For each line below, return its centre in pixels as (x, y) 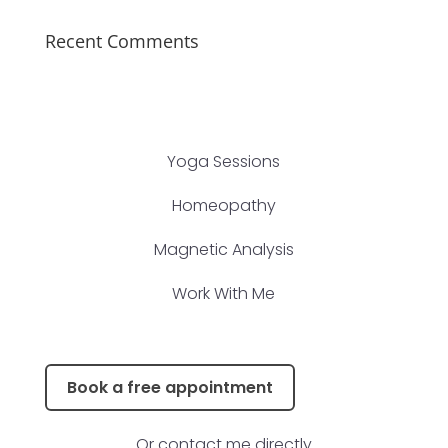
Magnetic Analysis (223, 249)
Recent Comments (121, 41)
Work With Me (224, 293)
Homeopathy (223, 205)
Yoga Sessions (224, 161)
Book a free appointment (169, 387)
